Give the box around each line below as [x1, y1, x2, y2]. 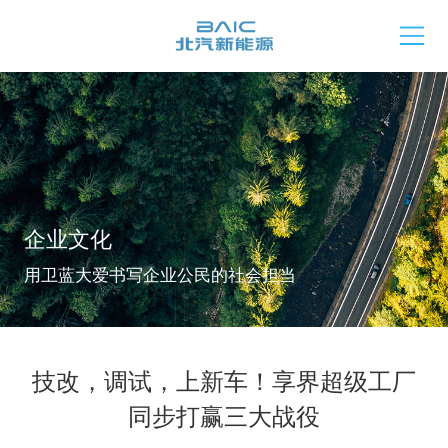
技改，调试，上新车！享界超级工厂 [32, 363, 416, 398]
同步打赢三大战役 [128, 398, 320, 433]
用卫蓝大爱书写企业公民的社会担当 [23, 261, 296, 286]
